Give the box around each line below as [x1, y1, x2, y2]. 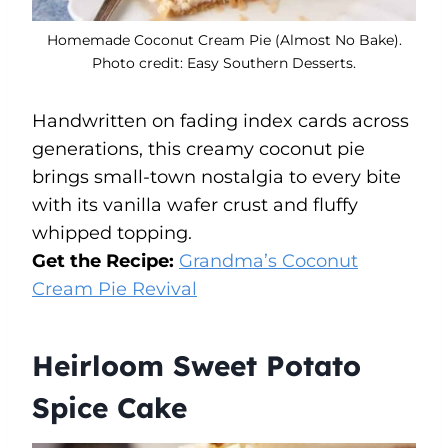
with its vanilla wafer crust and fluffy [32, 193, 358, 216]
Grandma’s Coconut [179, 249, 358, 272]
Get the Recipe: [32, 249, 179, 272]
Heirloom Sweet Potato [32, 347, 361, 383]
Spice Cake [32, 389, 187, 425]
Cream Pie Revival [32, 277, 197, 300]
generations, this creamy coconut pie [32, 137, 365, 160]
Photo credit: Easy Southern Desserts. [92, 53, 356, 72]
